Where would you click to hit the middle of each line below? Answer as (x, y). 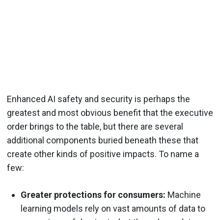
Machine (183, 195)
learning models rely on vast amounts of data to (113, 208)
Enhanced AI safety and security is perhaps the (98, 99)
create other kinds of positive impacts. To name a (103, 154)
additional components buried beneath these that (103, 140)
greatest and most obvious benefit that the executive (110, 113)
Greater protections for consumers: (93, 195)
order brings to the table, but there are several (95, 126)
